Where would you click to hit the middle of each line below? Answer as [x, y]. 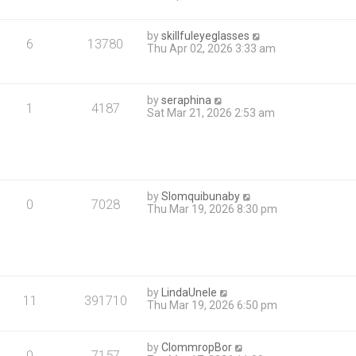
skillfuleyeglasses [206, 35]
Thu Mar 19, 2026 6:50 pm [213, 305]
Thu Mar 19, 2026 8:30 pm [213, 209]
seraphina [187, 100]
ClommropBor [197, 347]
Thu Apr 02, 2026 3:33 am [212, 48]
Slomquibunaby [201, 196]
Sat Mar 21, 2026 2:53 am [211, 112]
